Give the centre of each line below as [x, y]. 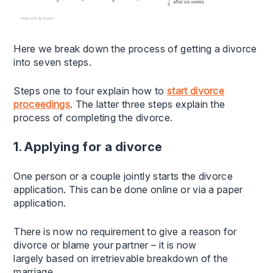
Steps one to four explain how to [90, 90]
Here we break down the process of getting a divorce [135, 48]
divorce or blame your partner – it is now [105, 245]
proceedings [42, 104]
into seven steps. [52, 62]
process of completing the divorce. [93, 117]
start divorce [196, 90]
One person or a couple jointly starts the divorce [123, 176]
